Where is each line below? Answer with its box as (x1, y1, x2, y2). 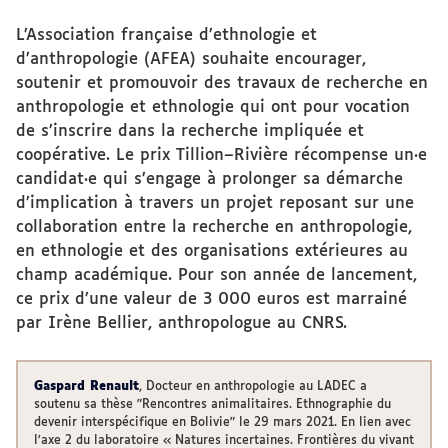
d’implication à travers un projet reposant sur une (16, 195, 414, 212)
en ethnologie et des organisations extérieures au (16, 243, 408, 260)
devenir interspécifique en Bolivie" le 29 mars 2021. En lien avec (34, 417, 411, 429)
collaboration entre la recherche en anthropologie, (16, 219, 412, 236)
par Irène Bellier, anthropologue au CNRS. (16, 315, 347, 332)
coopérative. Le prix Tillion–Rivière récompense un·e (16, 147, 427, 164)
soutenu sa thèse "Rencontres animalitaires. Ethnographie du (34, 399, 391, 411)
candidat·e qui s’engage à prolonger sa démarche (16, 171, 403, 188)
